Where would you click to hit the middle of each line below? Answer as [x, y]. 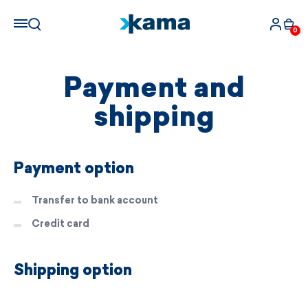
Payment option [74, 170]
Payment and [154, 90]
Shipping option [73, 272]
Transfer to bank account [95, 201]
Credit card [60, 224]
